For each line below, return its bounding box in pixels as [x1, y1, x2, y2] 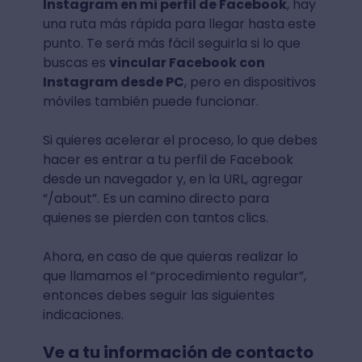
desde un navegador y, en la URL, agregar [42, 170, 303, 189]
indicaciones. [42, 305, 124, 325]
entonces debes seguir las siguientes [42, 286, 275, 305]
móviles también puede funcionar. [42, 92, 259, 112]
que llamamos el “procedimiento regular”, [42, 267, 306, 286]
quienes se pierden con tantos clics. [42, 208, 271, 228]
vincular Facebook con [108, 53, 265, 73]
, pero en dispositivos [183, 73, 316, 92]
